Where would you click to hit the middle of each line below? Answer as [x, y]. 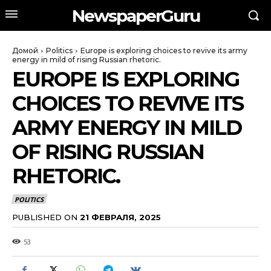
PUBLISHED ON [45, 217]
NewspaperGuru [135, 15]
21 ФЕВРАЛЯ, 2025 [120, 217]
